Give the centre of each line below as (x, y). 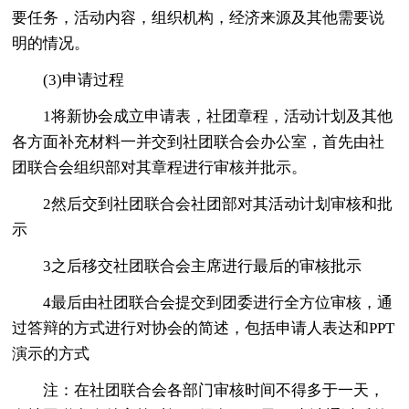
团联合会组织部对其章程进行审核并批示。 (160, 167)
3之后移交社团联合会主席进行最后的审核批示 (203, 266)
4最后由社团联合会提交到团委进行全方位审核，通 (218, 302)
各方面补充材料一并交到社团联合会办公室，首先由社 (199, 142)
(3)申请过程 (84, 79)
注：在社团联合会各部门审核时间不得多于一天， (214, 390)
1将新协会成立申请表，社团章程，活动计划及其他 (218, 116)
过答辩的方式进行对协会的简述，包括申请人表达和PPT (204, 328)
